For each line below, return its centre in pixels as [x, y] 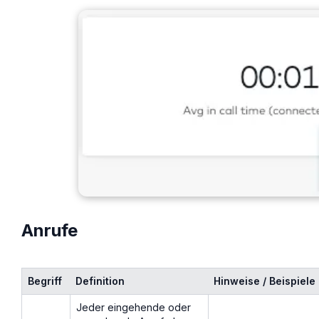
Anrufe [49, 231]
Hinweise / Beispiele [265, 281]
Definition [100, 281]
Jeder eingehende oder [134, 308]
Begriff [45, 281]
